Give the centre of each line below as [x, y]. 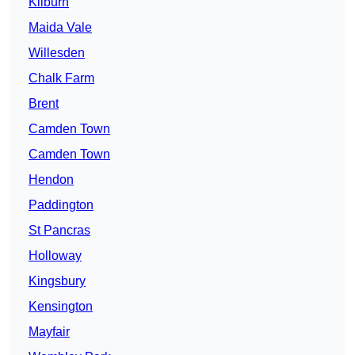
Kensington [61, 307]
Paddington [61, 205]
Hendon [51, 180]
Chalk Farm [61, 78]
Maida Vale [60, 28]
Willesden [57, 53]
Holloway [55, 256]
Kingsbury [57, 281]
